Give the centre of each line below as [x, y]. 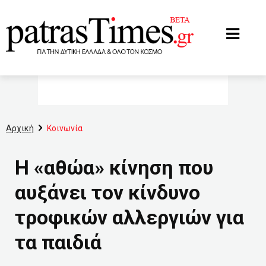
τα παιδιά [58, 242]
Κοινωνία [65, 128]
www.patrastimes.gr [42, 10]
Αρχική [20, 128]
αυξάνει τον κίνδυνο [107, 192]
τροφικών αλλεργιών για [129, 217]
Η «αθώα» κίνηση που [114, 167]
